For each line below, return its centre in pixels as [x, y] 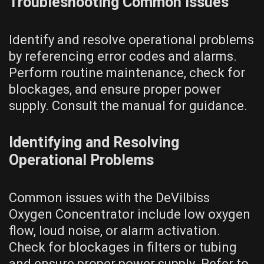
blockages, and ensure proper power [115, 89]
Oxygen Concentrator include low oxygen [130, 214]
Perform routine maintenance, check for [127, 72]
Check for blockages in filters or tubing [123, 247]
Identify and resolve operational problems [131, 39]
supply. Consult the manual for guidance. [128, 105]
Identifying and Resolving [94, 142]
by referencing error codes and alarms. [123, 56]
